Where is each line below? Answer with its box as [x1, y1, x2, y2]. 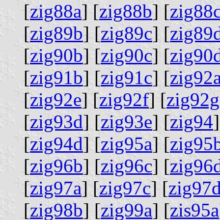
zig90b [30, 44, 83, 66]
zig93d [30, 110, 83, 132]
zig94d [30, 133, 83, 154]
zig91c [101, 66, 152, 88]
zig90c [101, 44, 152, 66]
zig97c [99, 177, 151, 198]
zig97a [30, 177, 82, 198]
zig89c [101, 22, 152, 44]
